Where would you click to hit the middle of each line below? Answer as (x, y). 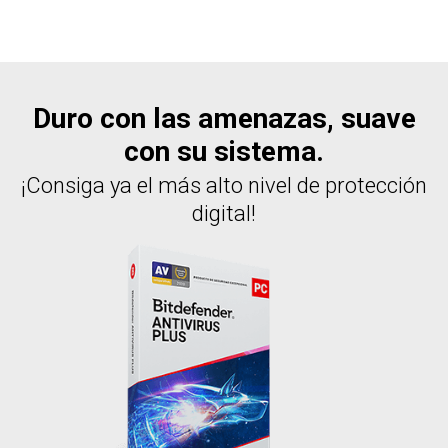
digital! (224, 213)
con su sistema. (224, 151)
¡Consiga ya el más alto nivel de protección (224, 185)
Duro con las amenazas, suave (224, 118)
